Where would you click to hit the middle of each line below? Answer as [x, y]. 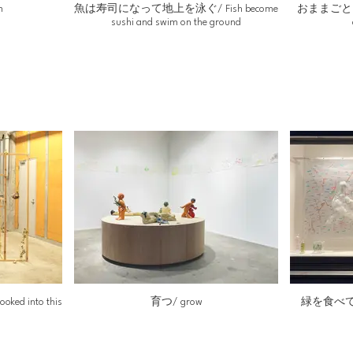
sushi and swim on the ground [176, 22]
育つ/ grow [176, 302]
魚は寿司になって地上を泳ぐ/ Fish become [176, 9]
